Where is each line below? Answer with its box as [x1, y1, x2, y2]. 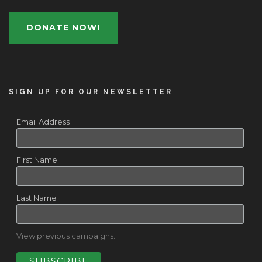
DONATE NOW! [26, 22, 100, 33]
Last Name [16, 193, 57, 202]
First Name [16, 154, 57, 164]
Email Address [16, 116, 70, 126]
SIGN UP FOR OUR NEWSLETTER [9, 87, 173, 96]
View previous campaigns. [16, 231, 115, 241]
